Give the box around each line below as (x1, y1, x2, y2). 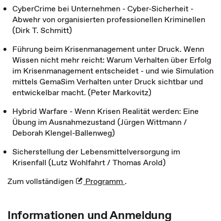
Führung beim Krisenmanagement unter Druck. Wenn (12, 43, 204, 54)
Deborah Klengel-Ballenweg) (12, 127, 115, 138)
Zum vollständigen (7, 176, 75, 186)
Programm (83, 176, 125, 186)
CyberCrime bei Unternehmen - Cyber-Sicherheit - (12, 3, 193, 14)
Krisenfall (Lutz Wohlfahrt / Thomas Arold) (12, 157, 166, 168)
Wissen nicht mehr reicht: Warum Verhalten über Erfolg (12, 54, 211, 65)
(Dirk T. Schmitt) (12, 25, 72, 36)
